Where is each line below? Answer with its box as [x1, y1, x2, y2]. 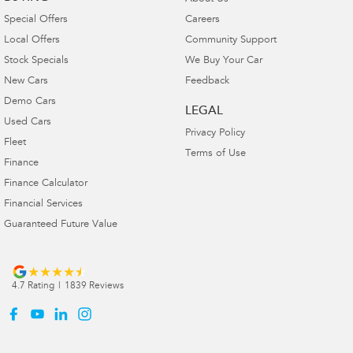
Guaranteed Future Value [4, 219, 117, 230]
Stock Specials [4, 55, 69, 66]
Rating [25, 281, 54, 291]
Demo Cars [4, 96, 56, 107]
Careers [184, 14, 220, 25]
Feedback [184, 76, 229, 87]
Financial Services [4, 199, 83, 210]
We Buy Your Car [184, 55, 262, 66]
